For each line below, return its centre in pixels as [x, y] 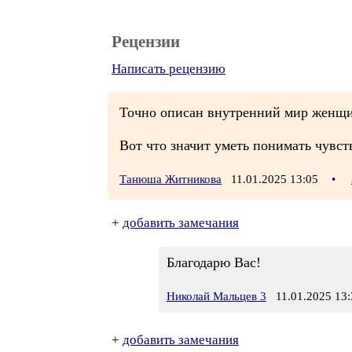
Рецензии [146, 42]
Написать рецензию [169, 69]
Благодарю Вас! [214, 262]
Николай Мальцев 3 [216, 296]
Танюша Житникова [170, 179]
